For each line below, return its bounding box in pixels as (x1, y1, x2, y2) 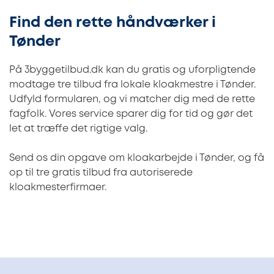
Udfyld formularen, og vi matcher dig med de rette (9, 94, 255, 104)
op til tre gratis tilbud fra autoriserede (9, 168, 193, 177)
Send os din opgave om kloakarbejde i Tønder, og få (9, 153, 264, 163)
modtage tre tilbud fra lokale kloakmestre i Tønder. (9, 80, 256, 89)
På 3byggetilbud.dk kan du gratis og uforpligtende (9, 65, 256, 75)
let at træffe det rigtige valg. (9, 124, 147, 133)
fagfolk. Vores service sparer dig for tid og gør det (9, 109, 253, 119)
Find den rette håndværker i (9, 16, 216, 29)
